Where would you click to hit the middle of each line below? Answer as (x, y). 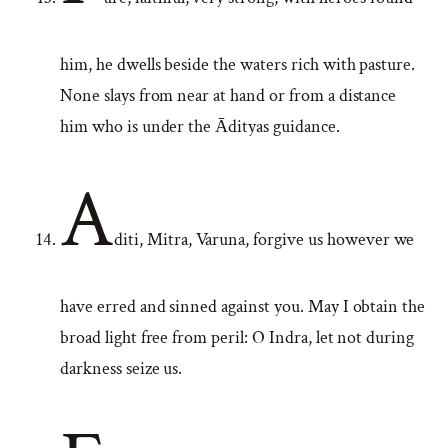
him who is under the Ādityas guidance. (200, 126)
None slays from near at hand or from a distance (228, 95)
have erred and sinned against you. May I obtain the (243, 306)
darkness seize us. (121, 368)
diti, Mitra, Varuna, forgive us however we (264, 239)
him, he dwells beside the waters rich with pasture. (238, 64)
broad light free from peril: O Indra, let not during (237, 337)
